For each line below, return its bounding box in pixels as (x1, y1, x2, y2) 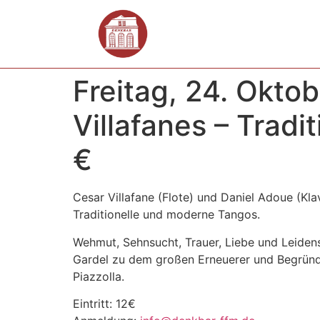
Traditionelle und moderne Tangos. (73, 207, 260, 222)
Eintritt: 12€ (73, 296, 136, 311)
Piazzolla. (73, 269, 124, 284)
